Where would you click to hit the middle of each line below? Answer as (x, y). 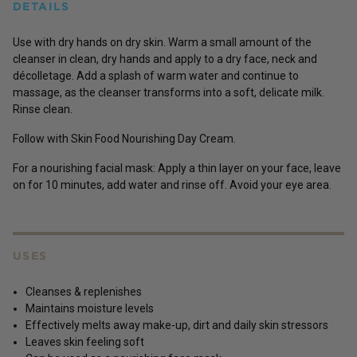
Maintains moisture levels (90, 308)
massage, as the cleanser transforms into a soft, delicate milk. (169, 92)
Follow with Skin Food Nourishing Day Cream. (124, 138)
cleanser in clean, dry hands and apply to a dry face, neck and (165, 59)
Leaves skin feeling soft (85, 341)
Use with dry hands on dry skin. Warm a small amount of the (162, 42)
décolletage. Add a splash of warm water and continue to (156, 75)
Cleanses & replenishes (84, 291)
